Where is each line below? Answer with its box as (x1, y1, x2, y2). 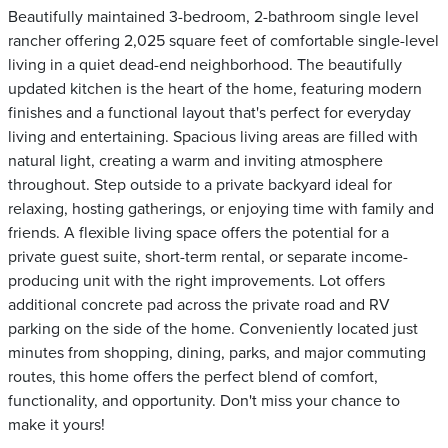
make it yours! (8, 415, 105, 435)
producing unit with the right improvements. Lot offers (8, 271, 385, 291)
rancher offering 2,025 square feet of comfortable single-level (8, 31, 439, 51)
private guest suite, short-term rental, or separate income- (8, 247, 408, 267)
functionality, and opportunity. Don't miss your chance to (8, 391, 400, 411)
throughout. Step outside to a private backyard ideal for (8, 175, 392, 195)
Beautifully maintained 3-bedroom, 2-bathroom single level (8, 7, 419, 27)
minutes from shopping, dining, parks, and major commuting (8, 343, 426, 363)
